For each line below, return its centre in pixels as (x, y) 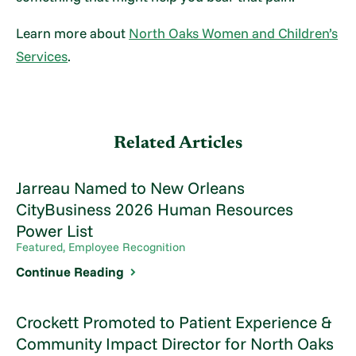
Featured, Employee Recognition (101, 247)
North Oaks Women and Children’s (234, 33)
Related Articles (178, 143)
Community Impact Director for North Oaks (175, 343)
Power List (55, 231)
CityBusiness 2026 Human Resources (155, 209)
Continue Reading (70, 272)
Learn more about (73, 33)
